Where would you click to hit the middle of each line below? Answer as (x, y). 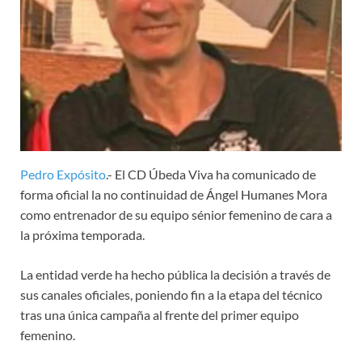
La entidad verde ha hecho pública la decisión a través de (175, 274)
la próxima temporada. (82, 234)
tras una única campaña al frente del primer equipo (160, 314)
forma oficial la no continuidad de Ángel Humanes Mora (174, 194)
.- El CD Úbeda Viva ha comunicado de (211, 174)
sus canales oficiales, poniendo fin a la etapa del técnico (171, 294)
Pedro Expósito (63, 174)
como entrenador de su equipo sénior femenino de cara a (176, 214)
